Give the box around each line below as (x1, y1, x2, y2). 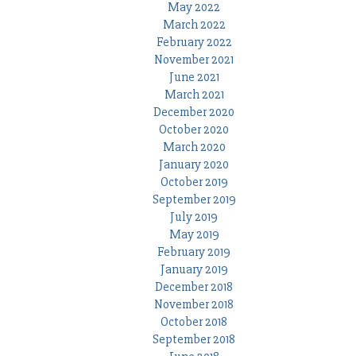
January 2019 (160, 261, 228, 278)
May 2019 (168, 226, 219, 243)
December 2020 (153, 104, 234, 121)
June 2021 (168, 69, 219, 86)
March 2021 (164, 87, 224, 103)
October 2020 (159, 122, 229, 138)
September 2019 (152, 192, 236, 208)
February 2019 (157, 244, 230, 261)
